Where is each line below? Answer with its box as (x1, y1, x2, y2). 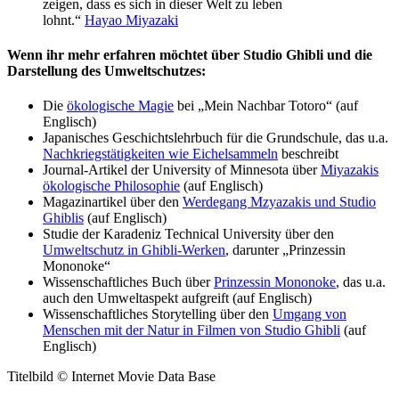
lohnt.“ (43, 12, 85, 28)
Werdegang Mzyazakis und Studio (183, 194, 376, 210)
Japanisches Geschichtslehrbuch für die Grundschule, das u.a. (43, 130, 388, 146)
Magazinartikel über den (43, 194, 183, 210)
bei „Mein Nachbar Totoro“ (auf (174, 98, 358, 114)
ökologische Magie (67, 98, 174, 114)
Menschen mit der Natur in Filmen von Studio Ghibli (43, 322, 340, 338)
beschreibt (278, 146, 338, 162)
